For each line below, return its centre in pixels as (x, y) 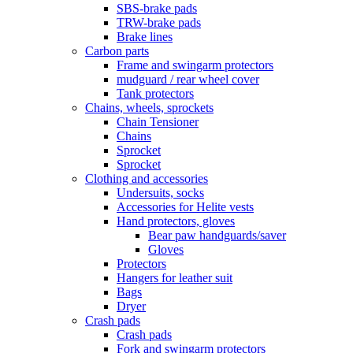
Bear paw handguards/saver (217, 236)
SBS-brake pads (157, 9)
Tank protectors (155, 94)
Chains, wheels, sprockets (149, 108)
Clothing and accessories (147, 179)
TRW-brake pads (159, 23)
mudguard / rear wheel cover (188, 80)
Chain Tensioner (158, 122)
